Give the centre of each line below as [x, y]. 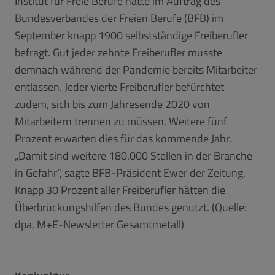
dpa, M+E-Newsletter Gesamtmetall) [99, 224]
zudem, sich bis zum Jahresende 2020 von [112, 104]
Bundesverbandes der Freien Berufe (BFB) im [119, 18]
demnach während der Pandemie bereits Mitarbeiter [136, 69]
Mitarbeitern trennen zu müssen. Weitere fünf [121, 121]
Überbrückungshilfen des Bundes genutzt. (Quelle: [131, 207]
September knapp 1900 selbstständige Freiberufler [131, 35]
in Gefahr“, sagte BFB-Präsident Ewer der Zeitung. [130, 172]
